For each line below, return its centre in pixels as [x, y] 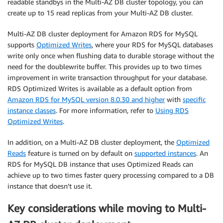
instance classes [32, 110]
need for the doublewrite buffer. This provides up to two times [105, 66]
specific [194, 99]
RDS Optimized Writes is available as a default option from [100, 88]
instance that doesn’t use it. [50, 186]
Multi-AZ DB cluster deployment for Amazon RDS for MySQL [103, 33]
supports [22, 44]
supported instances [165, 153]
